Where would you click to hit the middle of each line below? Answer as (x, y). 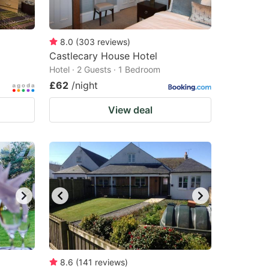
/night (85, 85)
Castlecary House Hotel (103, 56)
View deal (130, 110)
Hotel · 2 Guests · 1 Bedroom (105, 69)
